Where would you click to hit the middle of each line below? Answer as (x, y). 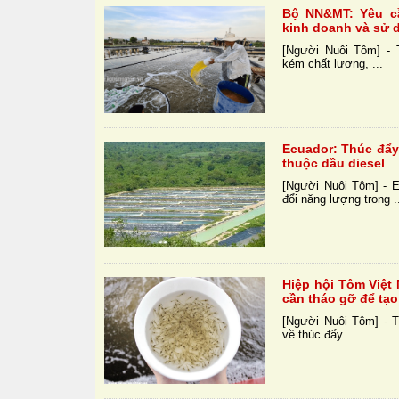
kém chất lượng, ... (333, 64)
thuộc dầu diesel (334, 163)
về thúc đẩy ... (320, 335)
